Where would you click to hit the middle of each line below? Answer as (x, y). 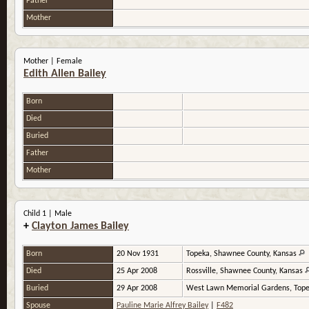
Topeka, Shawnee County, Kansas (242, 254)
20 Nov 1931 (139, 254)
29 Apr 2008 (138, 289)
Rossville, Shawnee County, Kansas (246, 271)
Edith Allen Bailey (65, 74)
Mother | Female (53, 62)
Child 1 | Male (48, 214)
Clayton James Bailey (80, 227)
